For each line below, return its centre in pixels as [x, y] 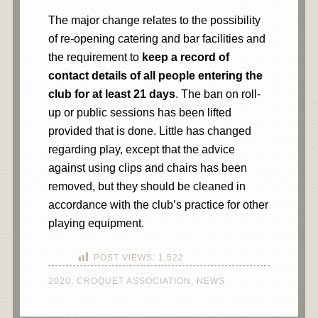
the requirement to [95, 57]
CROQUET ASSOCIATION [133, 281]
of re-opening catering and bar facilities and [157, 39]
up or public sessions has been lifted [139, 113]
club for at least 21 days [111, 94]
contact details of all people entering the [155, 76]
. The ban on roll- [218, 94]
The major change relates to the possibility [154, 20]
